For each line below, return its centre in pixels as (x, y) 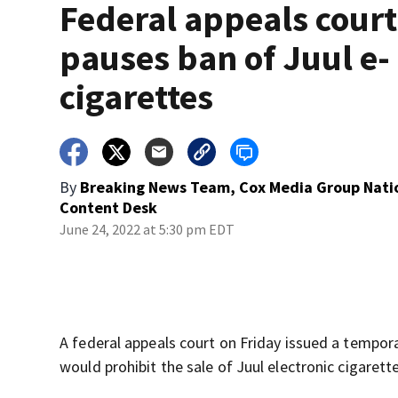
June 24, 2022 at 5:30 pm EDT (147, 229)
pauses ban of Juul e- (225, 57)
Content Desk (109, 207)
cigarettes (137, 96)
